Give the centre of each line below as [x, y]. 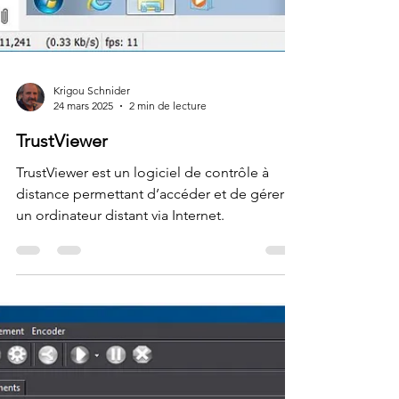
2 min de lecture [168, 330]
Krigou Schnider [92, 315]
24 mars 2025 [83, 330]
